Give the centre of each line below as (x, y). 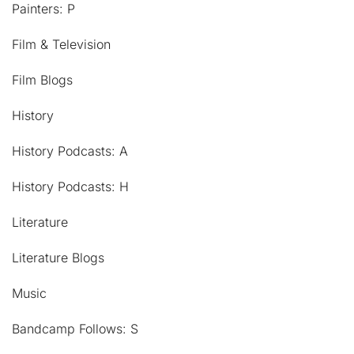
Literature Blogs (58, 257)
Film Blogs (42, 79)
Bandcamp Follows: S (75, 328)
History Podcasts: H (70, 186)
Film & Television (61, 44)
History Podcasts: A (70, 151)
